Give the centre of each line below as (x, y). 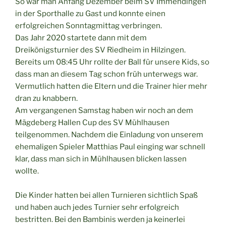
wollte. (27, 171)
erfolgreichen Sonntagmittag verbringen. (89, 26)
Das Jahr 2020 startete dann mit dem (81, 38)
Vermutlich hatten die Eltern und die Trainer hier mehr (111, 87)
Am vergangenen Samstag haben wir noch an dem (104, 111)
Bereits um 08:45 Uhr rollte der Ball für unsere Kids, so (112, 62)
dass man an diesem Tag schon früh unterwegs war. (106, 74)
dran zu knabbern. (46, 99)
